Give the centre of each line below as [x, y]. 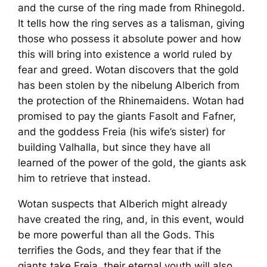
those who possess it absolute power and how [130, 38]
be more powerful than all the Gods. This [117, 235]
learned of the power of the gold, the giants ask [132, 162]
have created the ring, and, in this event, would [131, 219]
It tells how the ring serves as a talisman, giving [131, 23]
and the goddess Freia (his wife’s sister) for [122, 131]
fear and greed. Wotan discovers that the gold [129, 69]
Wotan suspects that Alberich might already [123, 204]
